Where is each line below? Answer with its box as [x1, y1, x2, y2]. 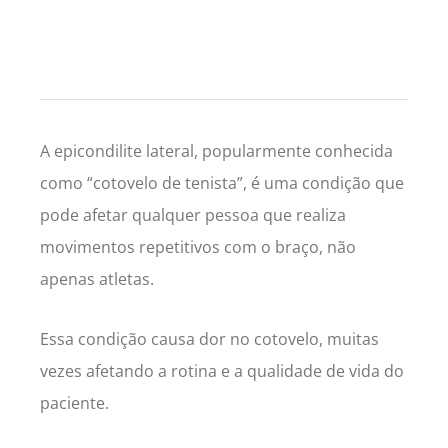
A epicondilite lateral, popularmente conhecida [40, 140, 393, 163]
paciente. [40, 392, 109, 415]
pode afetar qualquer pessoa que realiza [40, 204, 346, 227]
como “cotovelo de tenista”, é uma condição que [40, 172, 404, 195]
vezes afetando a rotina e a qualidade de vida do [40, 360, 404, 383]
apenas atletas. [40, 268, 158, 291]
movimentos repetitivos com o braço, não [40, 236, 356, 259]
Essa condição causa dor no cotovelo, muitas [40, 328, 379, 351]
